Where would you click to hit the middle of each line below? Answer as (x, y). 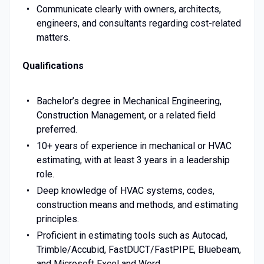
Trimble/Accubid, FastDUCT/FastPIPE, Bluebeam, (138, 249)
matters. (53, 37)
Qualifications (53, 65)
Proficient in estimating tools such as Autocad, (132, 235)
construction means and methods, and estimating (137, 204)
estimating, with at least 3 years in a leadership (133, 160)
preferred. (57, 129)
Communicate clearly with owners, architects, (128, 9)
